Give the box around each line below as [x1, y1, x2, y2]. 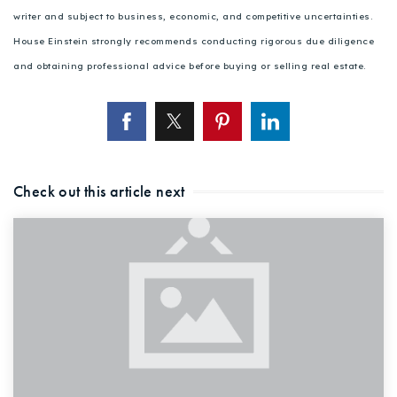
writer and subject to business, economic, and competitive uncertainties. [13, 11, 372, 23]
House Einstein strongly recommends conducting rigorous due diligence [13, 35, 374, 48]
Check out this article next [13, 182, 185, 202]
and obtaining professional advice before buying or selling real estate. [13, 60, 366, 73]
